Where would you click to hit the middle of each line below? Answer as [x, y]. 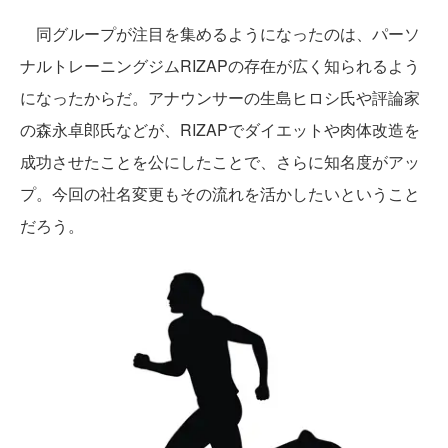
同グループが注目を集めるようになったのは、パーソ [220, 34]
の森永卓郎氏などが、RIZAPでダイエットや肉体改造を [220, 130]
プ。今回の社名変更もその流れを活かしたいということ [220, 194]
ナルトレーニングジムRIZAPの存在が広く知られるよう [220, 66]
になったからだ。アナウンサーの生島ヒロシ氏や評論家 [220, 98]
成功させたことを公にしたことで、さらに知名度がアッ [220, 162]
